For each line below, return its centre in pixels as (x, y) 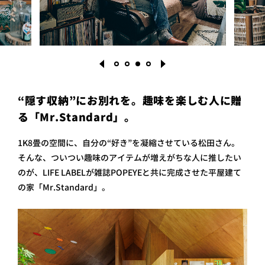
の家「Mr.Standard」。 (64, 188)
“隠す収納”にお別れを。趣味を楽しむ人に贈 (130, 101)
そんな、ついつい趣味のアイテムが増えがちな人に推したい (130, 158)
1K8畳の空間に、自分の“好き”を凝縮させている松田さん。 (129, 143)
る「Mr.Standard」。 (77, 118)
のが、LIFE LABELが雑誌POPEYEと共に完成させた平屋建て (130, 173)
